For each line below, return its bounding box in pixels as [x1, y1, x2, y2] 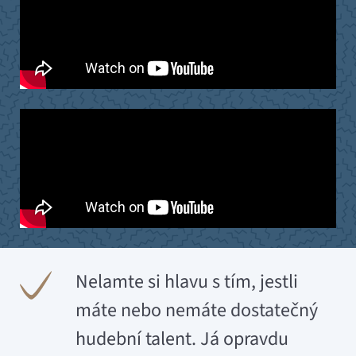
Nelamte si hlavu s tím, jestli [75, 268, 298, 296]
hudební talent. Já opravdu [75, 325, 288, 354]
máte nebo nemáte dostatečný [75, 296, 318, 325]
